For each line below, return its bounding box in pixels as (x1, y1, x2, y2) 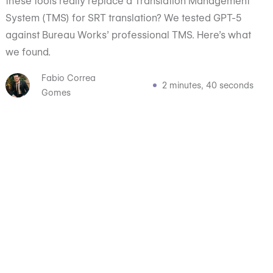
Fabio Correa (41, 73, 96, 83)
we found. (5, 46, 51, 58)
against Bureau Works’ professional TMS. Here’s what (5, 29, 252, 41)
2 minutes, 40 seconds (161, 80, 253, 90)
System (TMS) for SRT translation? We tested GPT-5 (5, 12, 243, 24)
